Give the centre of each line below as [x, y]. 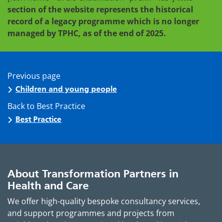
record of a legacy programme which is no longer [103, 22]
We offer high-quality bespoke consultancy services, [104, 201]
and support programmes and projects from [91, 213]
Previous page [34, 76]
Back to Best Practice [46, 106]
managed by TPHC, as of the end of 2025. [87, 33]
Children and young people [66, 89]
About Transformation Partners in [93, 174]
